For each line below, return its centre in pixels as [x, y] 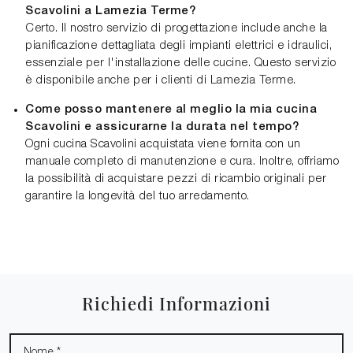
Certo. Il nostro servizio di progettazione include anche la [176, 29]
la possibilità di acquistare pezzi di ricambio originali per [176, 179]
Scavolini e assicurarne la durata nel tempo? [162, 127]
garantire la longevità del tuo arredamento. [137, 197]
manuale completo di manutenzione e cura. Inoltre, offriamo [182, 162]
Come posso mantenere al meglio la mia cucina [171, 110]
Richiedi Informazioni [176, 303]
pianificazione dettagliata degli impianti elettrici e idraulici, [178, 46]
